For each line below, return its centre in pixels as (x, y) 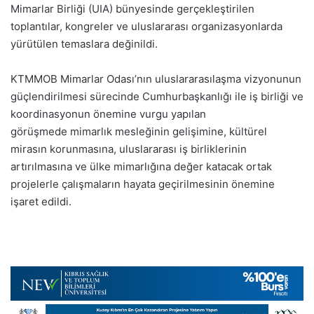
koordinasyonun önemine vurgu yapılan (108, 114)
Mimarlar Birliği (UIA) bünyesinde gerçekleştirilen (132, 8)
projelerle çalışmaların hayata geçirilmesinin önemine (143, 184)
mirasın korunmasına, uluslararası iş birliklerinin (129, 149)
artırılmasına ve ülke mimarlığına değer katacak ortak (141, 166)
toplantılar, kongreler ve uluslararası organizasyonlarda (146, 26)
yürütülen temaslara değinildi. (84, 43)
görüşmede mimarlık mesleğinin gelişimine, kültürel (139, 131)
